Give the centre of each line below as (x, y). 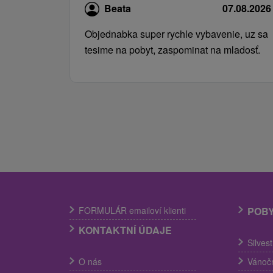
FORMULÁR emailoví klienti (132, 210)
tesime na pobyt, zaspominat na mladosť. (172, 49)
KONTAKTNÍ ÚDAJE (125, 230)
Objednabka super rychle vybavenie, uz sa (176, 34)
